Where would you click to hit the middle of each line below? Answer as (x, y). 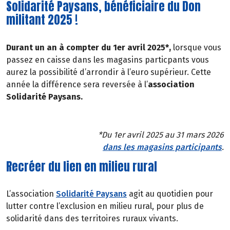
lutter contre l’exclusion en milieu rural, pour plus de (105, 206)
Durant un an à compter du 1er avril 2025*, (90, 48)
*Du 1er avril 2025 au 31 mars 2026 (161, 135)
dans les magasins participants (162, 147)
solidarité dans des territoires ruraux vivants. (92, 219)
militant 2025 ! (42, 20)
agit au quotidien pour (170, 194)
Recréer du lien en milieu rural (82, 166)
